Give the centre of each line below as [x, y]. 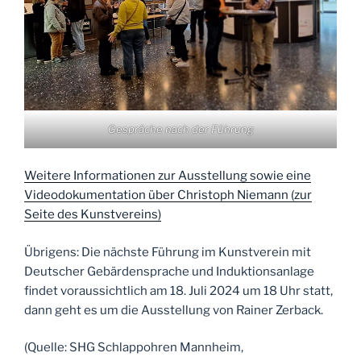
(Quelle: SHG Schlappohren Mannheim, [134, 348]
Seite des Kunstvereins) [93, 215]
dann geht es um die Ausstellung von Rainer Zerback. [174, 310]
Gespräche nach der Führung [180, 129]
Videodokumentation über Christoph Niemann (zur [168, 195]
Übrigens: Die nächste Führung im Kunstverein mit [168, 252]
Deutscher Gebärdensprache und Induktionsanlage [169, 271]
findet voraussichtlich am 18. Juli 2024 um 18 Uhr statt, [178, 290]
